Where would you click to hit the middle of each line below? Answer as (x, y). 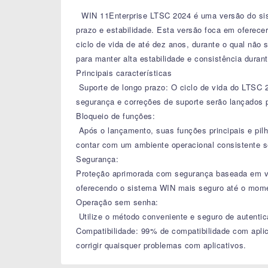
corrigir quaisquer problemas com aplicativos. (161, 245)
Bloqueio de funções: (115, 116)
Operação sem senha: (118, 202)
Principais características (124, 73)
